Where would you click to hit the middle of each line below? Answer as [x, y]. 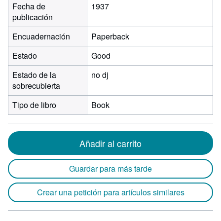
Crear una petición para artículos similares [110, 192]
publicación [33, 17]
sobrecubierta [36, 86]
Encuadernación [41, 36]
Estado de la [34, 75]
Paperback [110, 36]
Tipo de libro [34, 105]
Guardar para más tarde [110, 168]
